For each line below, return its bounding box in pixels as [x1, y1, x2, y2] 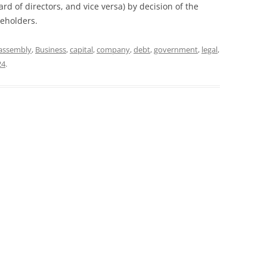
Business [35, 44, 66, 55]
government [154, 44, 198, 55]
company [97, 44, 130, 55]
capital [70, 44, 93, 55]
